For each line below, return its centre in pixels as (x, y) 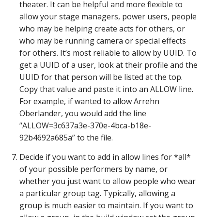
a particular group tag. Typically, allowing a (97, 193)
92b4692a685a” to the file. (66, 138)
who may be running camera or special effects (103, 41)
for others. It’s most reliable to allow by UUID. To (108, 53)
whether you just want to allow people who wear (108, 181)
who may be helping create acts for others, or (102, 29)
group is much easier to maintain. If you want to (106, 205)
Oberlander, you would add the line (83, 113)
